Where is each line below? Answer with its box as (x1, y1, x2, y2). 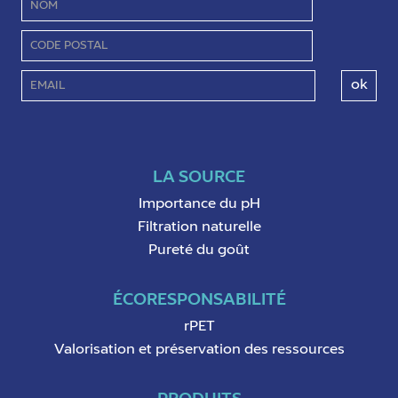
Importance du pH (138, 197, 260, 212)
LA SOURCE (153, 169, 245, 187)
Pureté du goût (148, 243, 250, 259)
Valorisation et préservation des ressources (53, 343, 345, 358)
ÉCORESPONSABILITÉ (112, 291, 286, 309)
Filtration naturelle (137, 220, 261, 235)
